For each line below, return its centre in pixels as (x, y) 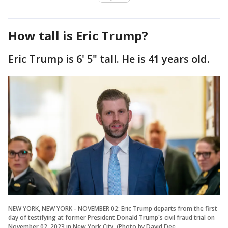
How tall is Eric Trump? (78, 36)
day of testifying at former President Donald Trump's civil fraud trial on (111, 218)
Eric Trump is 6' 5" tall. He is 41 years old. (109, 59)
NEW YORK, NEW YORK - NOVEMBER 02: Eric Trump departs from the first (113, 209)
